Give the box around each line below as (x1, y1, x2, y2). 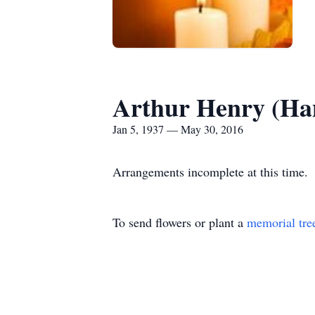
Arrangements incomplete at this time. (112, 163, 308, 180)
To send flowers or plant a (112, 214, 247, 231)
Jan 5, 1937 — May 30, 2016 (112, 122, 243, 136)
